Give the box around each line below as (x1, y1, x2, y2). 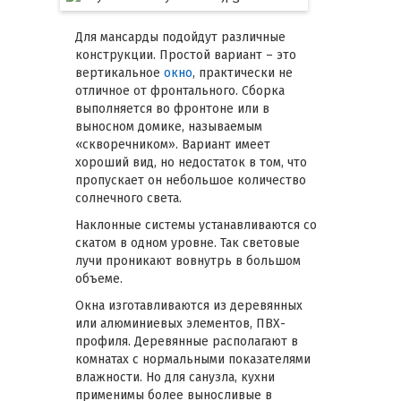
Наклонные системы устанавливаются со (75, 217, 317, 233)
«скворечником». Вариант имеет (75, 136, 270, 152)
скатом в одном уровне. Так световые (75, 235, 300, 251)
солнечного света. (75, 190, 182, 206)
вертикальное (75, 64, 164, 81)
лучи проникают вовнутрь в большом (75, 252, 301, 269)
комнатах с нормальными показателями (75, 351, 311, 367)
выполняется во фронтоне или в (75, 100, 269, 116)
